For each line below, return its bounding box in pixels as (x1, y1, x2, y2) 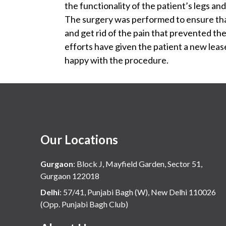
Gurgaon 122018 (40, 171, 99, 181)
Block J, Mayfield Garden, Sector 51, (77, 158, 202, 168)
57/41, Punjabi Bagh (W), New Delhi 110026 (63, 187, 216, 197)
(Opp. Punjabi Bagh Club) (40, 199, 128, 209)
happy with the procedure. (65, 54, 168, 66)
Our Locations (40, 132, 118, 147)
